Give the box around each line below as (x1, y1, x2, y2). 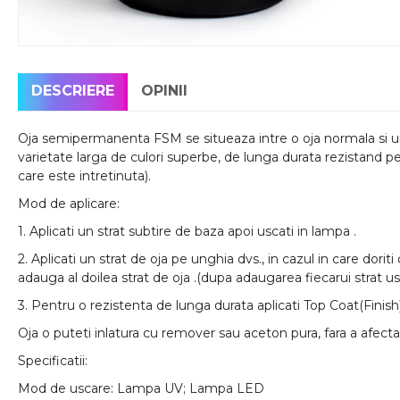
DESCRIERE (31, 82, 114, 99)
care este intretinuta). (18, 168, 151, 184)
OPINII (141, 82, 187, 99)
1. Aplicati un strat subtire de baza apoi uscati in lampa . (18, 223, 356, 239)
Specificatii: (18, 353, 87, 369)
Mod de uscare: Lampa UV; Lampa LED (18, 380, 264, 396)
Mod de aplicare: (18, 196, 120, 212)
